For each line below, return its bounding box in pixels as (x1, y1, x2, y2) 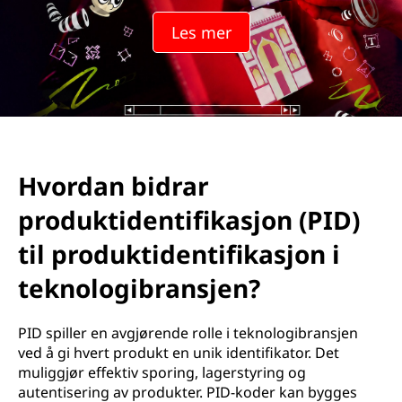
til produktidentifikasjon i (18, 237, 340, 271)
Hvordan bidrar (18, 169, 209, 203)
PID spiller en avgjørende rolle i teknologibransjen (18, 323, 358, 343)
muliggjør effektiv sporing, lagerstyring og (18, 363, 306, 382)
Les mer (170, 22, 232, 43)
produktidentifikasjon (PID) (18, 203, 360, 237)
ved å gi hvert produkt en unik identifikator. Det (18, 343, 339, 363)
